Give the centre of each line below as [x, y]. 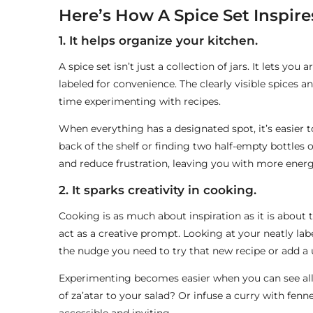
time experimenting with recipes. [139, 102]
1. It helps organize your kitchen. [158, 41]
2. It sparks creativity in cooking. [157, 190]
